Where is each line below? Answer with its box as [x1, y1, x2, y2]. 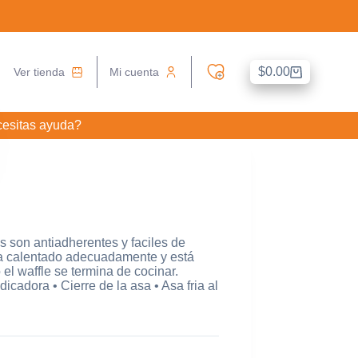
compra [257, 99, 300, 113]
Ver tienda [14, 66, 66, 78]
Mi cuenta [109, 66, 160, 78]
